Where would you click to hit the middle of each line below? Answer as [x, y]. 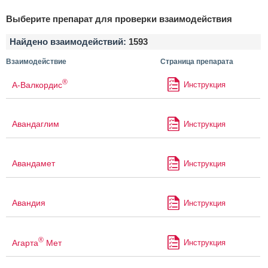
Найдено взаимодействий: [69, 42]
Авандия [29, 203]
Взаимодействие [36, 62]
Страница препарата [197, 62]
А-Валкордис [37, 85]
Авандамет [33, 164]
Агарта [25, 243]
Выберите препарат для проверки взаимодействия [119, 19]
